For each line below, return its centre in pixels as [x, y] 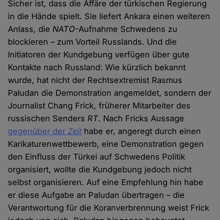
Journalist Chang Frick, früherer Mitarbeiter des [99, 106]
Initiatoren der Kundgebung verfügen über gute [99, 55]
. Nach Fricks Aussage [141, 119]
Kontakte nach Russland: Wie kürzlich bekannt [97, 68]
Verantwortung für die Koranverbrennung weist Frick [109, 208]
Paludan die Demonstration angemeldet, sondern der [110, 93]
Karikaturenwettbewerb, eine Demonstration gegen [106, 144]
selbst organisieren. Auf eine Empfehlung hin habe [106, 182]
